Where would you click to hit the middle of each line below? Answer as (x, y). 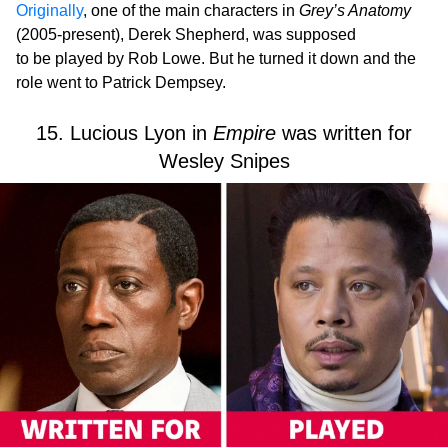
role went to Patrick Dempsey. (121, 82)
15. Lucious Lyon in (124, 132)
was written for (344, 132)
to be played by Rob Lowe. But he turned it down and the (216, 58)
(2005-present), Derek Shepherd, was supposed (186, 34)
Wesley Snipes (224, 160)
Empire (244, 132)
